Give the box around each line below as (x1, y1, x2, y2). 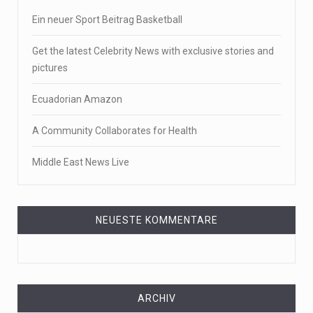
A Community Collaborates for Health (32, 125, 197, 137)
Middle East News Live (32, 156, 129, 168)
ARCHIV (137, 293, 176, 305)
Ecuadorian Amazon (32, 94, 122, 105)
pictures (32, 62, 68, 74)
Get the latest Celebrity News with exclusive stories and (32, 45, 274, 57)
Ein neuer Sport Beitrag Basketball (32, 14, 182, 26)
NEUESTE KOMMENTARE (95, 214, 218, 226)
